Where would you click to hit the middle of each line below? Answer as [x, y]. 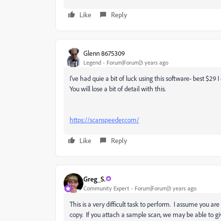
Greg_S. [94, 179]
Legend [92, 62]
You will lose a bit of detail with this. [118, 89]
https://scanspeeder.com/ [104, 120]
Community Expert [106, 188]
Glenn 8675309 [104, 53]
